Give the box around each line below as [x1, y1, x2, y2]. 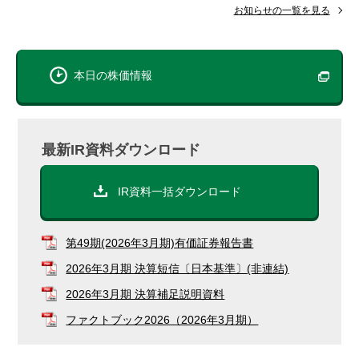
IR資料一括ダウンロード [118, 185, 241, 199]
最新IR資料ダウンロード [42, 142, 201, 159]
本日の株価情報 [74, 70, 153, 83]
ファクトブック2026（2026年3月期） [66, 313, 259, 327]
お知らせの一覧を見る [233, 5, 330, 17]
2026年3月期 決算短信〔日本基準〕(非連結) [66, 262, 289, 276]
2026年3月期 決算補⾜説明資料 [66, 288, 225, 301]
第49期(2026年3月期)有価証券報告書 [66, 236, 254, 250]
